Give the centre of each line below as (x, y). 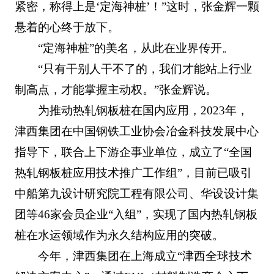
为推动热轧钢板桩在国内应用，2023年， (143, 110)
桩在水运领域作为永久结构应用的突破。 (119, 235)
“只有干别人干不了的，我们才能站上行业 (145, 68)
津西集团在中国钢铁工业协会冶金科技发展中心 (136, 131)
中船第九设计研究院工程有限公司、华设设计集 (136, 193)
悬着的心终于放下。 (67, 27)
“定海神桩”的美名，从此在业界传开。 (136, 48)
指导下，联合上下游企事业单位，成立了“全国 (133, 152)
